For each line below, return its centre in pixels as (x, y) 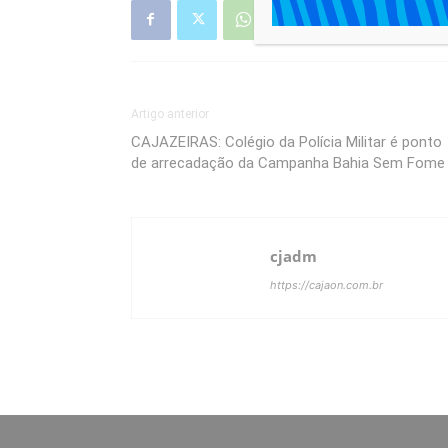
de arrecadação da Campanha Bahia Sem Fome (287, 162)
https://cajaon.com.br (326, 284)
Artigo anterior (169, 113)
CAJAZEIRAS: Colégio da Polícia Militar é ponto (286, 141)
